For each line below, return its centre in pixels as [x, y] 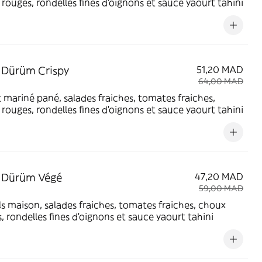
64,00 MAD [221, 81]
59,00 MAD [221, 188]
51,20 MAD [220, 70]
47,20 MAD [219, 177]
